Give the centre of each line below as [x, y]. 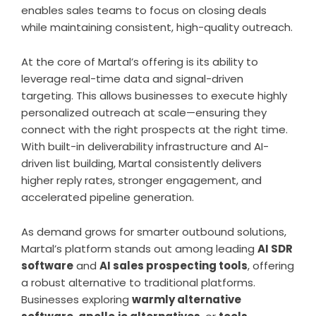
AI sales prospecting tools [174, 265]
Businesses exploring [77, 299]
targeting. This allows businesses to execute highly [154, 95]
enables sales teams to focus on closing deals [144, 10]
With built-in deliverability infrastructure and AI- [145, 146]
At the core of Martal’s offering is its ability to [140, 61]
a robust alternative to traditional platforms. [138, 282]
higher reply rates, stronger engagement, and [141, 180]
